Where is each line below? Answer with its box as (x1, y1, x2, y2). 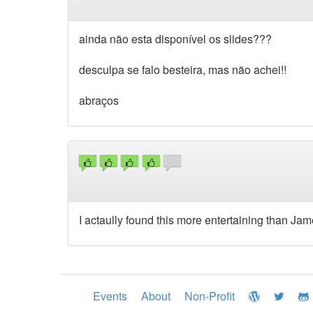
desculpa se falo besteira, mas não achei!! (79, 61, 286, 78)
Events (93, 288, 127, 305)
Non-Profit (184, 288, 235, 305)
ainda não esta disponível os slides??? (79, 30, 272, 47)
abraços (79, 92, 119, 108)
